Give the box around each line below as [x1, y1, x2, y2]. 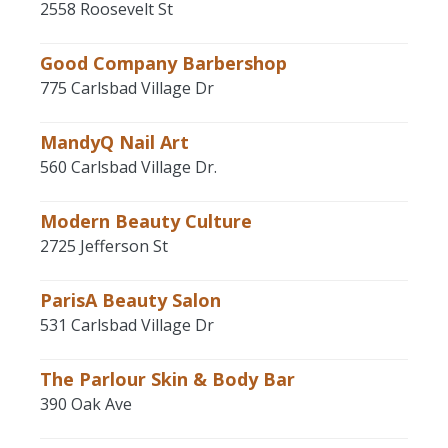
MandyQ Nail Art [40, 130, 189, 154]
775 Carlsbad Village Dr [40, 77, 214, 99]
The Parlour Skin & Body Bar [40, 367, 295, 391]
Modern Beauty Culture [40, 209, 252, 233]
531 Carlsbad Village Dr [40, 314, 214, 336]
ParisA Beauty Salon [40, 288, 221, 312]
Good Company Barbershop [40, 51, 287, 75]
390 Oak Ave [40, 393, 132, 415]
